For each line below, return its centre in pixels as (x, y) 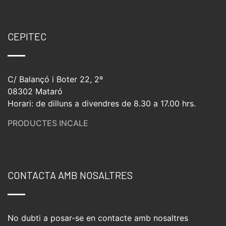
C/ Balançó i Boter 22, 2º (55, 79)
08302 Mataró (35, 92)
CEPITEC (27, 37)
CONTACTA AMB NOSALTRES (70, 175)
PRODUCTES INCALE (48, 123)
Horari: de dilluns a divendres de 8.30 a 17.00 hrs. (102, 104)
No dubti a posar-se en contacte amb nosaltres (98, 218)
